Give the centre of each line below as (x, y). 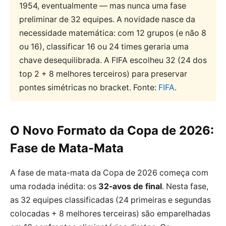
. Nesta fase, (185, 186)
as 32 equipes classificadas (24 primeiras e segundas (110, 200)
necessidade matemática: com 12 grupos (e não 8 (112, 33)
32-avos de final (130, 186)
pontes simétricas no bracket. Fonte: (89, 87)
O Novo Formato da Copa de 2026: (112, 130)
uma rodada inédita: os (54, 186)
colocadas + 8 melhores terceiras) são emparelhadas (110, 213)
